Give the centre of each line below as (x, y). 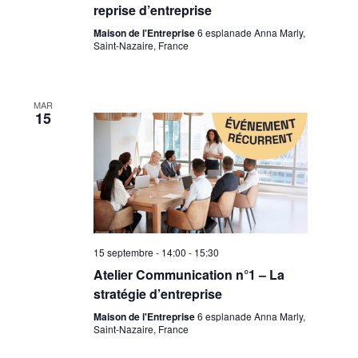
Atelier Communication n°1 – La (189, 274)
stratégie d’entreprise (157, 293)
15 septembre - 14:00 (139, 252)
